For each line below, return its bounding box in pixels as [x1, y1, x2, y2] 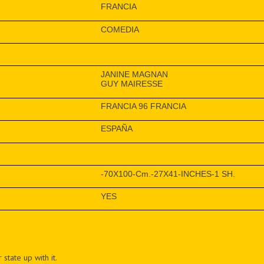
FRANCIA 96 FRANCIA [100, 101, 186, 111]
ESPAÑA [100, 124, 133, 134]
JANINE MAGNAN [100, 69, 168, 79]
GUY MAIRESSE [100, 78, 163, 88]
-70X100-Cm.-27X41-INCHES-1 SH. [100, 169, 235, 179]
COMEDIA [100, 24, 139, 34]
